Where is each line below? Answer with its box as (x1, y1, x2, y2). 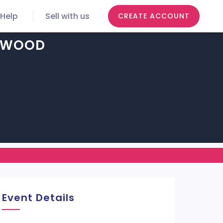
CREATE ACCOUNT (118, 11, 190, 21)
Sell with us (45, 10, 90, 22)
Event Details (1, 191, 75, 205)
